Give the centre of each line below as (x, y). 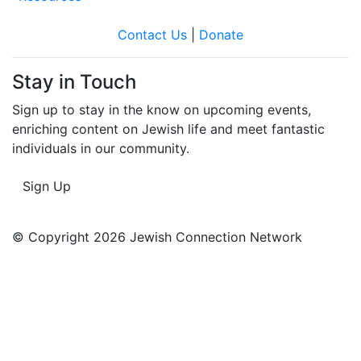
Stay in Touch (74, 81)
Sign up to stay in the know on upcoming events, (162, 109)
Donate (221, 34)
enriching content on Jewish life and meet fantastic (168, 129)
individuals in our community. (101, 148)
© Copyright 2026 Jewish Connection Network (157, 237)
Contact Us (152, 34)
